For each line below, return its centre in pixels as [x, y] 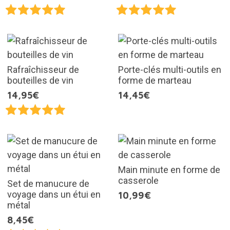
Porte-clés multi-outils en [170, 69]
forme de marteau [155, 80]
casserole [138, 180]
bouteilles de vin [40, 80]
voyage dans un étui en [54, 194]
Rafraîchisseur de [43, 69]
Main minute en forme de [169, 169]
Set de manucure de [48, 183]
